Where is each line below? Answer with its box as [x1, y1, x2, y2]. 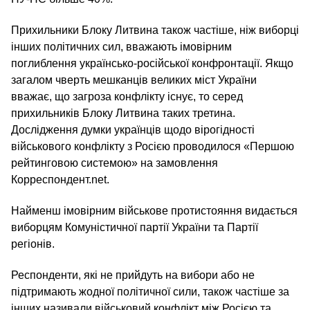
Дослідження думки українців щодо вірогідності [11, 124, 255, 136]
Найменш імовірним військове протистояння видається [11, 205, 298, 217]
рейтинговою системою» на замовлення [11, 157, 218, 169]
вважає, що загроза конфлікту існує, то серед [11, 91, 243, 102]
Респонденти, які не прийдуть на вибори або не [11, 269, 255, 281]
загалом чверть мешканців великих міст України [11, 74, 257, 86]
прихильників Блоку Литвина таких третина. [11, 107, 235, 119]
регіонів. [11, 238, 55, 250]
